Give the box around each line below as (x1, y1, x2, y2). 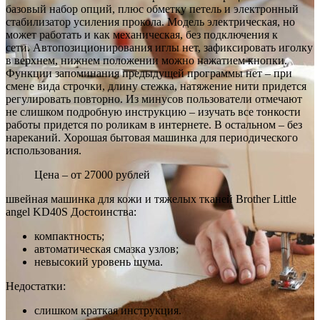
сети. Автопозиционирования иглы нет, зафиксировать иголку (6, 41, 313, 54)
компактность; (34, 230, 104, 243)
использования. (6, 144, 81, 157)
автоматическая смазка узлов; (34, 243, 179, 256)
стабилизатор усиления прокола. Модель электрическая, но (6, 16, 295, 29)
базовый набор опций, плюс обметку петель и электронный (6, 3, 299, 16)
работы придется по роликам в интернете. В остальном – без (6, 119, 302, 131)
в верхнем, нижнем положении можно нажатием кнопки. (6, 54, 287, 67)
